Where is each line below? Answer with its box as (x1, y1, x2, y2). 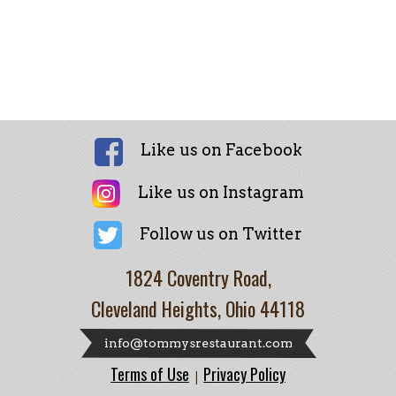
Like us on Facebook (140, 140, 302, 159)
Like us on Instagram (138, 182, 304, 202)
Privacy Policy (203, 362, 286, 386)
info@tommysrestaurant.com (103, 336, 293, 351)
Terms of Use (110, 362, 189, 386)
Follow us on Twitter (140, 224, 302, 243)
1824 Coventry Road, (125, 263, 271, 293)
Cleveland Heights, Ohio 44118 (91, 294, 305, 324)
